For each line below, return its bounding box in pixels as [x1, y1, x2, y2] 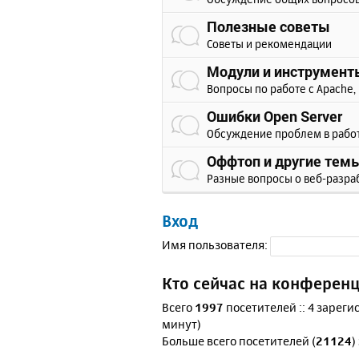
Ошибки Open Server [207, 107, 342, 126]
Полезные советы [207, 17, 330, 36]
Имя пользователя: [162, 237, 268, 253]
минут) [162, 317, 201, 332]
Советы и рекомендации [207, 37, 332, 50]
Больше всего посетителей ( [162, 333, 316, 349]
